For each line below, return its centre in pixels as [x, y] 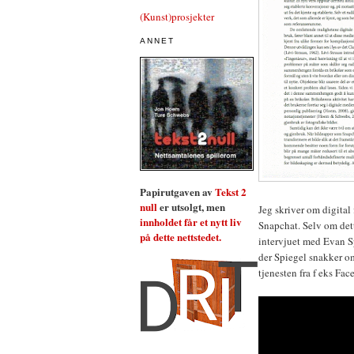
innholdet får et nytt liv [191, 222]
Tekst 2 [231, 192]
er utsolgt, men [191, 207]
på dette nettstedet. [181, 237]
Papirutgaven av [177, 192]
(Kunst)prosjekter [177, 16]
